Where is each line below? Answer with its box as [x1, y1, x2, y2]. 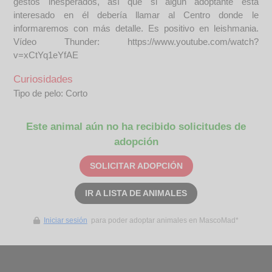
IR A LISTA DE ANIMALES [85, 188, 187, 198]
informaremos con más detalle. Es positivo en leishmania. [13, 23, 259, 33]
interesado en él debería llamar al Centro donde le [13, 10, 259, 20]
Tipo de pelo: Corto [13, 88, 88, 98]
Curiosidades [13, 73, 73, 85]
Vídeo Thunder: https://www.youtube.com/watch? [13, 36, 259, 47]
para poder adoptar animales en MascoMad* [89, 216, 239, 225]
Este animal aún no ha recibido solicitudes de [26, 121, 246, 132]
